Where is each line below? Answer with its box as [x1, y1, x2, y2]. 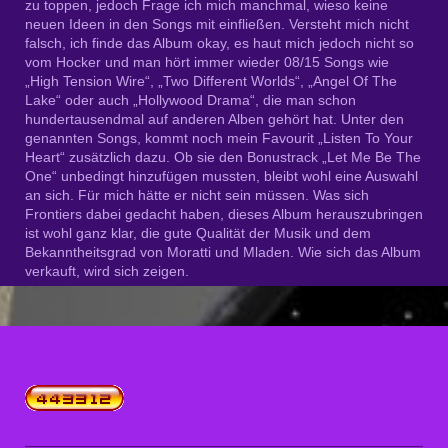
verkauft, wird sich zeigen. [25, 263, 189, 280]
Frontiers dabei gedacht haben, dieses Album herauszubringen [25, 206, 423, 223]
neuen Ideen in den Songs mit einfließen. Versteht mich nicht [25, 16, 409, 33]
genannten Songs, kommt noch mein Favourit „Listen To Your [25, 130, 413, 147]
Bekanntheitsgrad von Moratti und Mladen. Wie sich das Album [25, 244, 421, 261]
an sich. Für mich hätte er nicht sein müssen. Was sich [25, 187, 369, 204]
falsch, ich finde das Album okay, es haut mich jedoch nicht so [25, 35, 414, 52]
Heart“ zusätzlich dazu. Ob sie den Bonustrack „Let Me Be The [25, 149, 421, 166]
